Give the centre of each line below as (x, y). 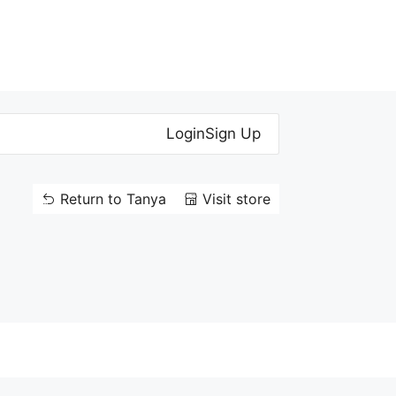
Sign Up (233, 133)
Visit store (236, 198)
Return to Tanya (113, 198)
